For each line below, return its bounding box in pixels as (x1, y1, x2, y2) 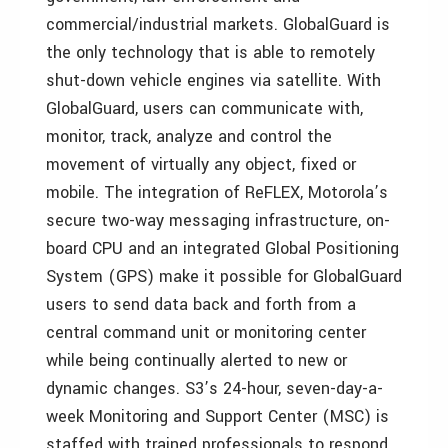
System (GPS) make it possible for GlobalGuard (46, 265, 402, 288)
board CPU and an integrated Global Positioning (46, 237, 399, 260)
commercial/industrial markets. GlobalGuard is (46, 13, 390, 36)
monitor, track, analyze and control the (46, 125, 332, 148)
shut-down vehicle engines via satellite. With (46, 69, 381, 92)
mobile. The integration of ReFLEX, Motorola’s (46, 181, 388, 204)
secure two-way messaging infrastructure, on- (46, 209, 390, 232)
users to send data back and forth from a (46, 293, 356, 316)
